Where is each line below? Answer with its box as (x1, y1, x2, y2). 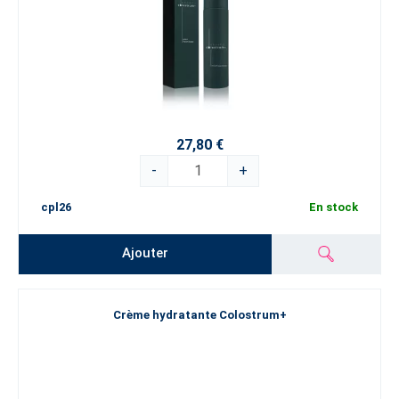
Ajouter (122, 245, 169, 262)
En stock (309, 199, 358, 214)
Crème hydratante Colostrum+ (112, 308, 287, 322)
